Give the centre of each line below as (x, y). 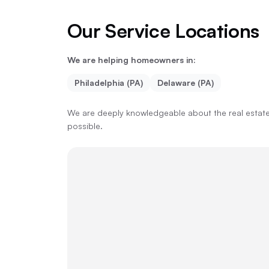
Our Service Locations (163, 31)
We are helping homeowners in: (131, 60)
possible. (85, 126)
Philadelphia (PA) (109, 83)
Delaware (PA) (186, 83)
